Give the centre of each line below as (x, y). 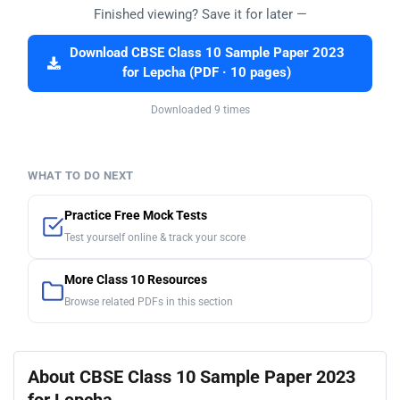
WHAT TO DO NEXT (81, 175)
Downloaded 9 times (200, 109)
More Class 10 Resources (136, 279)
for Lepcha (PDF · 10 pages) (207, 72)
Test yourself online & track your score (155, 237)
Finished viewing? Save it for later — (200, 14)
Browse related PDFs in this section (149, 301)
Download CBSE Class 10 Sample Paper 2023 (207, 53)
